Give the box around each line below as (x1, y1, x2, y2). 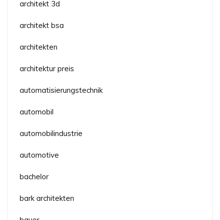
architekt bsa (20, 20, 64, 30)
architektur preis (20, 63, 74, 73)
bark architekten (20, 193, 74, 203)
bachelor (20, 171, 49, 181)
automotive (20, 150, 59, 160)
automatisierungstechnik (20, 85, 103, 95)
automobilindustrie (20, 128, 82, 138)
